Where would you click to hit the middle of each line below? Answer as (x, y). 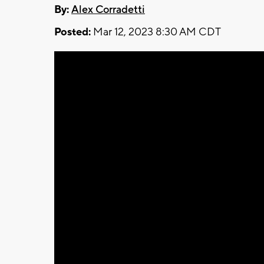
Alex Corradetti (108, 9)
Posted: (72, 32)
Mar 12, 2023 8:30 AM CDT (156, 32)
